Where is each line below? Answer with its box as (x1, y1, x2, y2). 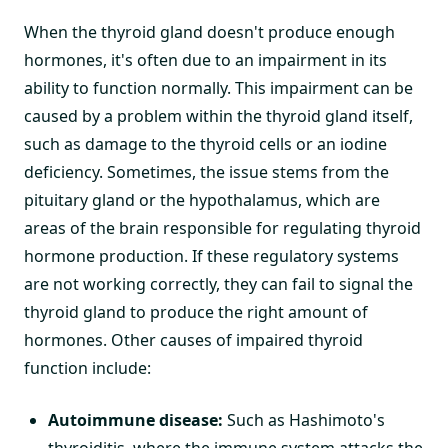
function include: (24, 357, 151, 379)
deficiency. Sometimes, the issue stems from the (24, 161, 389, 183)
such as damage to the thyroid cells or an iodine (24, 133, 387, 155)
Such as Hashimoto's (223, 409, 385, 431)
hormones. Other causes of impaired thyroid (24, 329, 363, 351)
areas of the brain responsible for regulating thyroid (24, 217, 421, 239)
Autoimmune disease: (48, 409, 223, 431)
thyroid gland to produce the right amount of (24, 301, 368, 323)
